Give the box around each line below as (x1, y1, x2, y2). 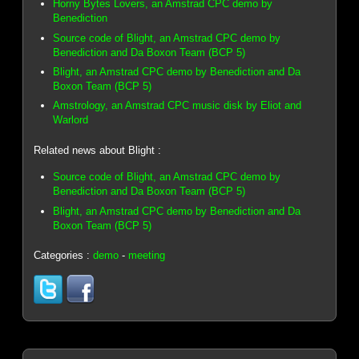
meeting (128, 248, 166, 261)
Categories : (34, 248, 94, 261)
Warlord (53, 114, 89, 127)
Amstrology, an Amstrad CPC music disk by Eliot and (53, 99, 302, 112)
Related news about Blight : (34, 143, 162, 156)
